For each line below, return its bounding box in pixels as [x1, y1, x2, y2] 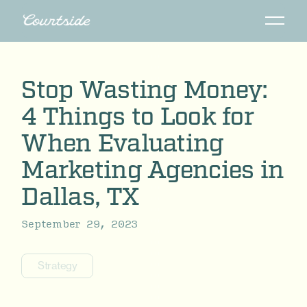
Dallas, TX [21, 182, 139, 212]
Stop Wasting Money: [21, 75, 268, 106]
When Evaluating [21, 128, 224, 159]
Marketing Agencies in [21, 155, 284, 186]
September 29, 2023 [21, 214, 138, 232]
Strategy [37, 258, 77, 272]
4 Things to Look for [21, 101, 254, 132]
